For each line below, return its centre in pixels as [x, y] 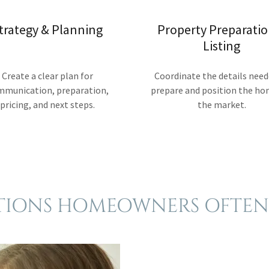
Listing [222, 46]
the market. [222, 104]
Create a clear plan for [47, 76]
